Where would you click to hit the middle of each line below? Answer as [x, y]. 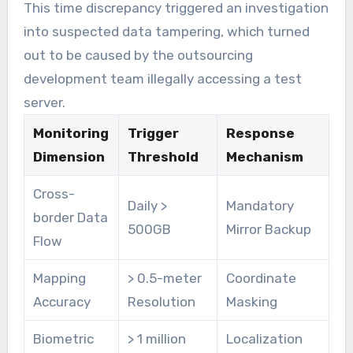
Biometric [63, 338]
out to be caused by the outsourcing [138, 55]
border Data [70, 217]
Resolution [161, 301]
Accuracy [61, 301]
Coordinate [261, 278]
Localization [264, 338]
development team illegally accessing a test [162, 78]
